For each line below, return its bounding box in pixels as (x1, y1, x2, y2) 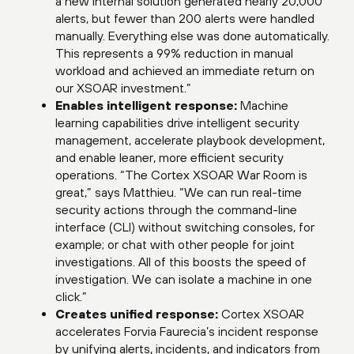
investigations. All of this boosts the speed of (55, 254, 307, 269)
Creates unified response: (55, 306, 218, 321)
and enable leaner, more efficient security (55, 149, 284, 164)
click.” (55, 288, 87, 303)
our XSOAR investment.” (55, 80, 191, 95)
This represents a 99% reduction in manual (55, 45, 293, 60)
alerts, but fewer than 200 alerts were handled (55, 10, 314, 25)
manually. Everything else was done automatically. (55, 28, 330, 43)
